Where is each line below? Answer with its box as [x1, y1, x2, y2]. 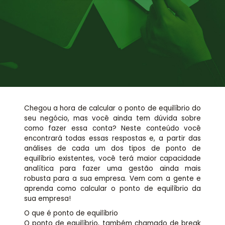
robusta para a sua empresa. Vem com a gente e [24, 174, 201, 184]
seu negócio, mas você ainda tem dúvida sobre [24, 114, 201, 124]
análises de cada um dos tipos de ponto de [24, 144, 201, 154]
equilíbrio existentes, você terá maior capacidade [24, 154, 201, 164]
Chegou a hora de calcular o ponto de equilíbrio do [24, 103, 201, 114]
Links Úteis [96, 27, 129, 35]
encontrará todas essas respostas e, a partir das [24, 134, 201, 144]
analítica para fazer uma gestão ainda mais [24, 164, 201, 174]
